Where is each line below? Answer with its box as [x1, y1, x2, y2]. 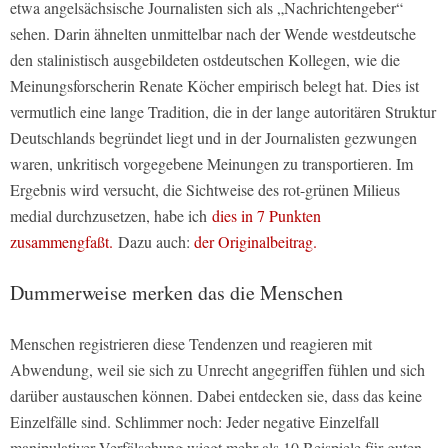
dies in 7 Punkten [212, 205, 321, 227]
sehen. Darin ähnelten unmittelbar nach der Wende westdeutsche [10, 23, 416, 45]
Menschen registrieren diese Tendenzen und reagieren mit [10, 333, 372, 355]
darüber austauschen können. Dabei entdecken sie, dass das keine [10, 385, 422, 407]
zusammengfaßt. [10, 231, 113, 253]
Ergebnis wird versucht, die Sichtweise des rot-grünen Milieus [10, 179, 400, 201]
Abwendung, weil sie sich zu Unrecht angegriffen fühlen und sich [10, 359, 425, 381]
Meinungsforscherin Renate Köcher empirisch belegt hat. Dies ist [10, 75, 419, 97]
